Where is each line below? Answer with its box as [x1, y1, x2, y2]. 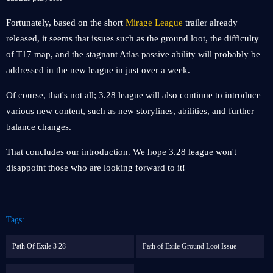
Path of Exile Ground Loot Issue [142, 242, 236, 250]
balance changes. [6, 122, 71, 132]
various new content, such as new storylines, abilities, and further [6, 106, 254, 116]
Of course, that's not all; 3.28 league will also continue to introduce [6, 90, 261, 100]
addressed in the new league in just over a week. [6, 65, 190, 75]
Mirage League [126, 18, 183, 27]
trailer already [183, 18, 238, 27]
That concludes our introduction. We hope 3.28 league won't [6, 147, 236, 157]
